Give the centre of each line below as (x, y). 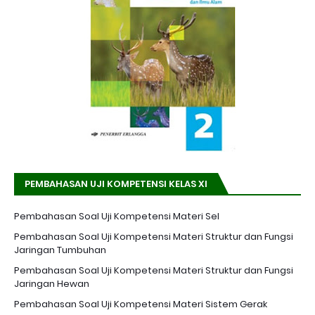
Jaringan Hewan (52, 284)
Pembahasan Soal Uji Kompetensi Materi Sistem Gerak (141, 304)
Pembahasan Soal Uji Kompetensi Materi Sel (117, 217)
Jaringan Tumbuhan (60, 250)
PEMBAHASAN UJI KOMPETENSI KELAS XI (116, 184)
